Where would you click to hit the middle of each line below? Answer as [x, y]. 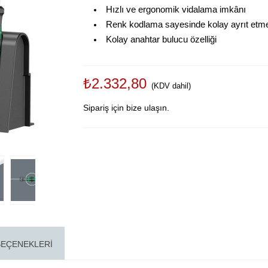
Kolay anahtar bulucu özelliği [161, 39]
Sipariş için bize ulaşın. [126, 108]
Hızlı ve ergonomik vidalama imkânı [176, 10]
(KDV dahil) [171, 86]
